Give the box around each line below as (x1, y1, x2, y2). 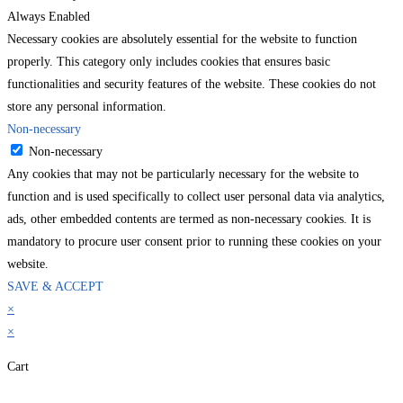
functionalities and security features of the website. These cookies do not (7, 76, 376, 91)
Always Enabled (7, 9, 90, 23)
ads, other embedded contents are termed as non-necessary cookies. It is (7, 211, 371, 226)
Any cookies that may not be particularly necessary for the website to (7, 166, 359, 181)
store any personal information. (7, 99, 166, 113)
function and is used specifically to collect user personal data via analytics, (7, 189, 385, 203)
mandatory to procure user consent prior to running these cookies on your (7, 234, 381, 248)
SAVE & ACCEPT (7, 279, 103, 293)
